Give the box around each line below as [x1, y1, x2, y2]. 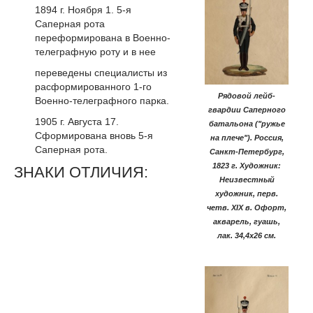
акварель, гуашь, [213, 217, 280, 226]
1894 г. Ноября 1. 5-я [35, 4, 131, 16]
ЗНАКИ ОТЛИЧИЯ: [14, 163, 148, 181]
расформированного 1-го [35, 81, 152, 93]
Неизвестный [219, 175, 275, 184]
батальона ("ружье [208, 119, 285, 129]
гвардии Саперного [208, 105, 286, 115]
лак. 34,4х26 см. [217, 231, 276, 240]
